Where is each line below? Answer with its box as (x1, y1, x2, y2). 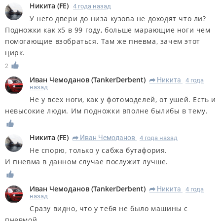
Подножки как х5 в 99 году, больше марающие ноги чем (5, 25, 211, 35)
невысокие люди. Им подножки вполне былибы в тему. (5, 106, 208, 115)
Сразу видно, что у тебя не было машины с (30, 204, 188, 214)
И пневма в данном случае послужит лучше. (5, 157, 168, 167)
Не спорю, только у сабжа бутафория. (30, 146, 167, 155)
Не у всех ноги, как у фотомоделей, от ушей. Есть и (30, 94, 217, 104)
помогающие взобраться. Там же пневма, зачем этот (5, 36, 200, 46)
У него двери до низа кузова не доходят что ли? (30, 13, 206, 23)
